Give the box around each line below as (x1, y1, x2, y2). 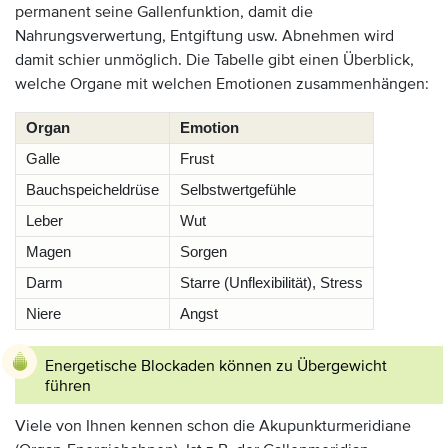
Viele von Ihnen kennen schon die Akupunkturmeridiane (15, 416, 411, 436)
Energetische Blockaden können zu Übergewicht (45, 356, 387, 376)
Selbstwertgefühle (180, 182, 296, 198)
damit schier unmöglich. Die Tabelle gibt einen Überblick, (15, 50, 414, 70)
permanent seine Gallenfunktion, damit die (15, 2, 313, 22)
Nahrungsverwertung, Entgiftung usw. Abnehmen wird (15, 26, 394, 46)
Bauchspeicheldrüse (26, 182, 159, 198)
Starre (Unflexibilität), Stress (180, 275, 363, 291)
